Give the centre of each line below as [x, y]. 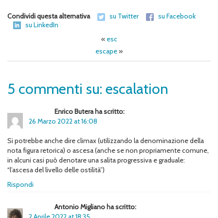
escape [106, 51]
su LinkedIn [42, 25]
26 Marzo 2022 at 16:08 [63, 121]
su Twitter [124, 16]
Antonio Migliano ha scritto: [95, 207]
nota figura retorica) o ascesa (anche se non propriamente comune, [108, 151]
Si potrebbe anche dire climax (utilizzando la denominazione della [106, 141]
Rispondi [20, 185]
